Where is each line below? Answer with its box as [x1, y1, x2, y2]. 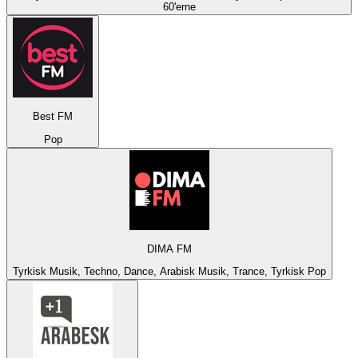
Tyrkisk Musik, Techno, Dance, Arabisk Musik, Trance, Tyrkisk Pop [13, 265, 326, 278]
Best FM [33, 110, 73, 123]
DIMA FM [147, 242, 192, 255]
